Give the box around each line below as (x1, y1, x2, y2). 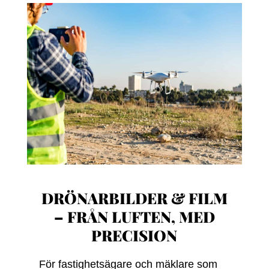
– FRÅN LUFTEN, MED (53, 207, 215, 226)
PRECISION (91, 225, 178, 245)
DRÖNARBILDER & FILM (41, 188, 228, 208)
